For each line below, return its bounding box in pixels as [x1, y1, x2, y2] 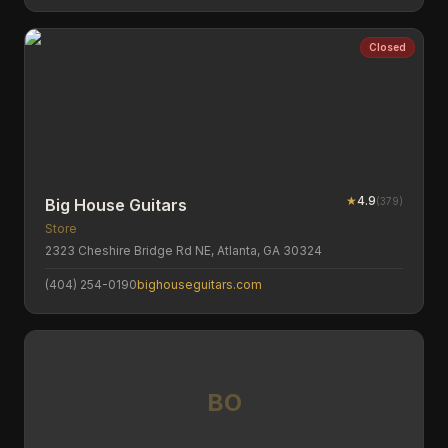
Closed [369, 41, 406, 53]
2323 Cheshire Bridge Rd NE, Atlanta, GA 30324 [45, 243, 322, 258]
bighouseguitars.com [137, 277, 262, 292]
